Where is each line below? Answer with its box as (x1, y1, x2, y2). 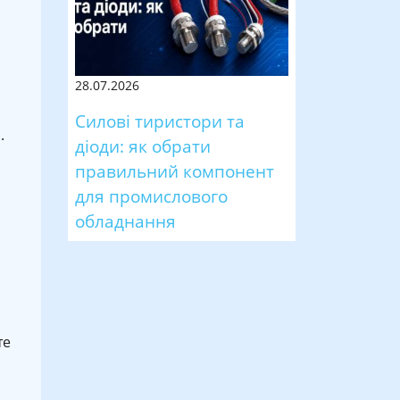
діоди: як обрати (75, 133, 211, 158)
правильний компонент (75, 158, 274, 183)
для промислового (75, 183, 228, 208)
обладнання (75, 208, 176, 233)
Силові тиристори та (75, 108, 245, 133)
